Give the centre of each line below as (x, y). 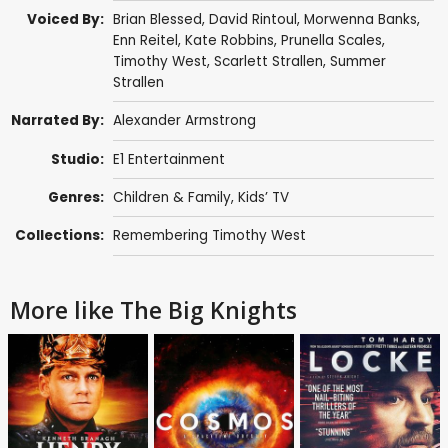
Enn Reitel (145, 41)
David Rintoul (252, 20)
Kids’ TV (263, 198)
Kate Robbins (229, 41)
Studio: (78, 159)
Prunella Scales (331, 41)
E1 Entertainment (168, 159)
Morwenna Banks (360, 20)
